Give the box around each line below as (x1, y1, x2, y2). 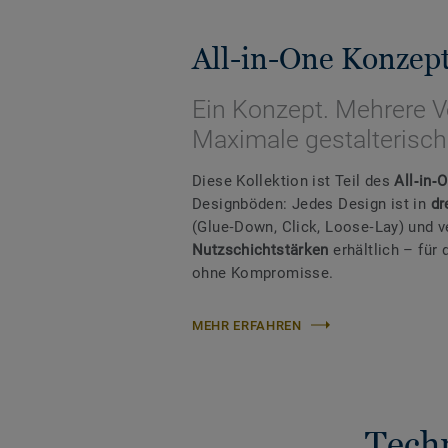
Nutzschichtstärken (192, 240, 334, 259)
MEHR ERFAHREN (192, 317, 302, 333)
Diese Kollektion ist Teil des (192, 171, 395, 190)
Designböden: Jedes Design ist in (192, 194, 431, 213)
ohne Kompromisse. (192, 263, 334, 282)
